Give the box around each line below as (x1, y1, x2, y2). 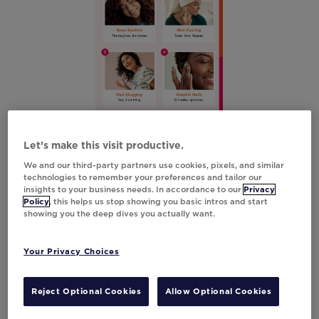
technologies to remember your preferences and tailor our (23, 172, 263, 182)
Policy (23, 197, 50, 206)
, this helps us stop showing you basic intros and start (49, 197, 268, 206)
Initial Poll (130, 119, 189, 133)
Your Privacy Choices (23, 246, 120, 256)
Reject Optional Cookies (31, 286, 142, 296)
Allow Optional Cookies (164, 286, 272, 296)
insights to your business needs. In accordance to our (23, 184, 244, 194)
